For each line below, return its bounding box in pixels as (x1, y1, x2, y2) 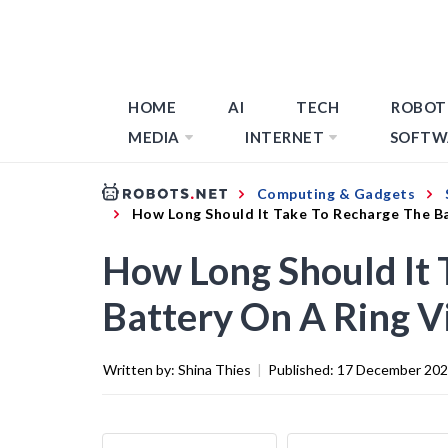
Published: (268, 360, 337, 378)
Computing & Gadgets (256, 184, 415, 202)
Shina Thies (178, 360, 251, 378)
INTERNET (245, 128, 324, 146)
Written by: (103, 360, 178, 378)
